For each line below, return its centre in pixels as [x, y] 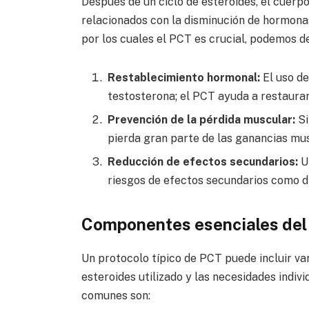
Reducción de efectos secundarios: [202, 161]
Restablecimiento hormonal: [183, 77]
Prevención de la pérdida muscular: [201, 119]
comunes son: [116, 296]
